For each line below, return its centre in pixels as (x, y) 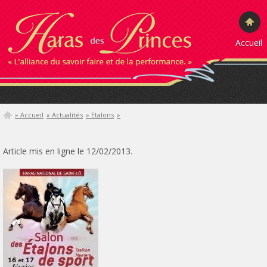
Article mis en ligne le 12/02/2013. (68, 151)
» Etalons (100, 115)
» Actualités (65, 115)
